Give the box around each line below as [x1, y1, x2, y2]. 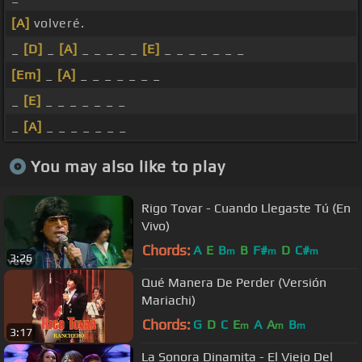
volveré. [30, 15, 85, 32]
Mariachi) [141, 292, 196, 308]
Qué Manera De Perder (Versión [141, 274, 326, 290]
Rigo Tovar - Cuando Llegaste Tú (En [141, 200, 351, 216]
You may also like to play [30, 156, 225, 175]
